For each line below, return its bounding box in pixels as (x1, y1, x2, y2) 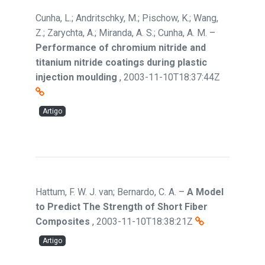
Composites (35, 216, 90, 227)
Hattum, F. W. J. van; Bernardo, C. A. (35, 186, 176, 198)
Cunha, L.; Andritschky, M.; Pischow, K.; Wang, (35, 12, 218, 24)
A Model (187, 186, 224, 198)
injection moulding (35, 72, 117, 83)
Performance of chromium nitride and (35, 42, 206, 53)
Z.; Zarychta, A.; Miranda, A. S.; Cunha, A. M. (35, 27, 207, 38)
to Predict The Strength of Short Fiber (35, 201, 208, 212)
